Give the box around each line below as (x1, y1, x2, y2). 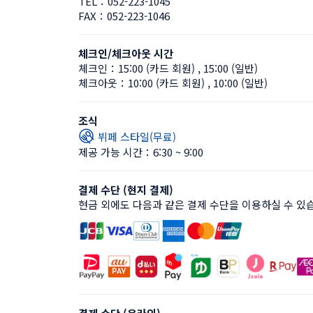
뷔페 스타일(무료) (98, 129, 176, 144)
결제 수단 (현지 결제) (78, 182, 173, 197)
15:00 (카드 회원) (118, 61, 195, 75)
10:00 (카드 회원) (128, 75, 205, 90)
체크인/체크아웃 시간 (78, 46, 173, 61)
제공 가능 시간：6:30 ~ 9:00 (78, 145, 203, 159)
